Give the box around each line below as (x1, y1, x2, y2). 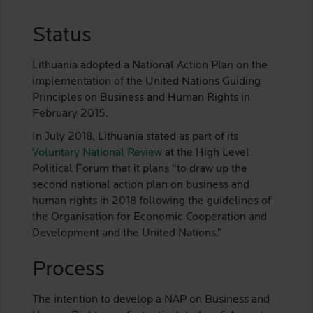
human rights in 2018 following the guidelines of (32, 196, 271, 207)
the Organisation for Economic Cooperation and (32, 212, 267, 223)
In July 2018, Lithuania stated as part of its (32, 131, 238, 143)
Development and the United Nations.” (32, 228, 222, 239)
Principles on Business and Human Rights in (32, 92, 250, 103)
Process (32, 259, 105, 281)
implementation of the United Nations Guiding (32, 76, 261, 87)
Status (32, 25, 92, 47)
